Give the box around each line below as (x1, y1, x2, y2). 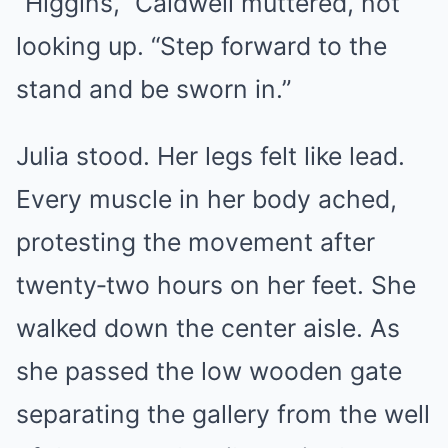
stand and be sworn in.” (16, 74, 291, 105)
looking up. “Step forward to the (16, 31, 387, 62)
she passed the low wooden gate (16, 356, 402, 387)
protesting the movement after (16, 227, 375, 258)
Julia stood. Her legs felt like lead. (16, 141, 405, 172)
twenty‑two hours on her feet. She (16, 270, 416, 301)
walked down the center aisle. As (16, 313, 400, 344)
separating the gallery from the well (16, 399, 430, 430)
